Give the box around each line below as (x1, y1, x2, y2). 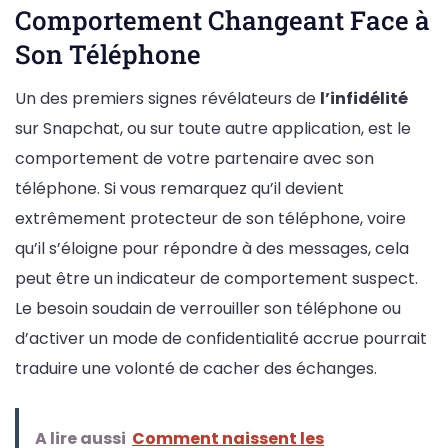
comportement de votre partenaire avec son (15, 146, 374, 170)
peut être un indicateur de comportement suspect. (15, 266, 418, 290)
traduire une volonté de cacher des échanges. (15, 356, 377, 380)
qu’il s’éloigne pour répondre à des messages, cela (15, 236, 409, 260)
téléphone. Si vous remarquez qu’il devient (15, 176, 344, 200)
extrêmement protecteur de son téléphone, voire (15, 206, 406, 230)
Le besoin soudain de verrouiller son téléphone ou (15, 296, 401, 320)
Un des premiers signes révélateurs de (15, 86, 320, 110)
